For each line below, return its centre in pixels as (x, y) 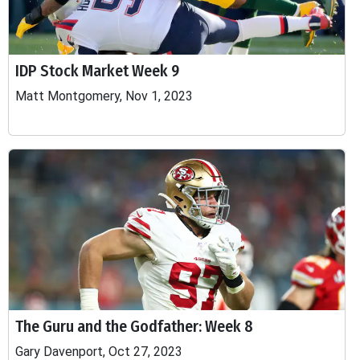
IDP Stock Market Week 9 (97, 71)
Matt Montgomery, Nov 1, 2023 (104, 96)
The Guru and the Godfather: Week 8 (134, 326)
